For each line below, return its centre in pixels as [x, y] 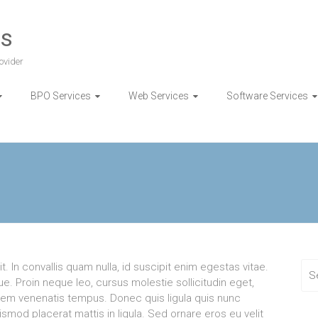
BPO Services [61, 95]
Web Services [159, 95]
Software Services [267, 95]
